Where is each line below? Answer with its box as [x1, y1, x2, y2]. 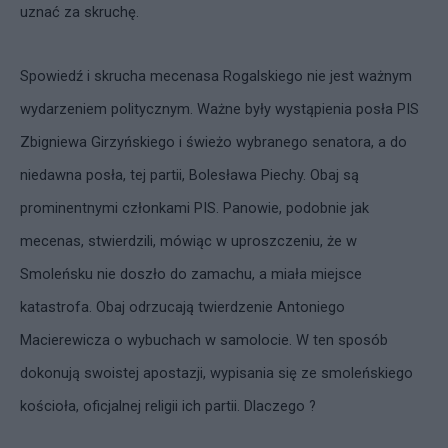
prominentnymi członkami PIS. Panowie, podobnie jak [20, 199, 369, 217]
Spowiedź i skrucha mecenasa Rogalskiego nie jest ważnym [20, 67, 412, 85]
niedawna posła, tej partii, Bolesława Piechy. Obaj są [20, 166, 359, 184]
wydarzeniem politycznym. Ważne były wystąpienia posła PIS [20, 100, 419, 118]
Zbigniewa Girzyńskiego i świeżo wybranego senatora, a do [20, 133, 407, 151]
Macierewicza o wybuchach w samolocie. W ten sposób [20, 331, 388, 349]
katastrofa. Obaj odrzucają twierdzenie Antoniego [20, 298, 345, 316]
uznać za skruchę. [20, 3, 139, 21]
